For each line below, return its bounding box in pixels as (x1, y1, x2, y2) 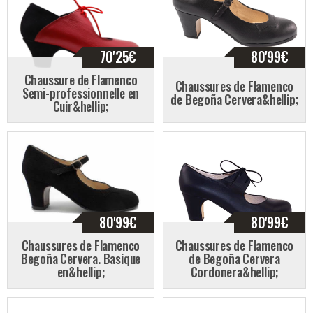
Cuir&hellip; (52, 96, 109, 115)
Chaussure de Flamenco (24, 70, 138, 89)
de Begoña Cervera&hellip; (170, 90, 298, 109)
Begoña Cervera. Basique (20, 249, 141, 268)
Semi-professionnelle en (22, 83, 140, 102)
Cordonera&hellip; (190, 262, 279, 281)
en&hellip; (57, 262, 105, 281)
